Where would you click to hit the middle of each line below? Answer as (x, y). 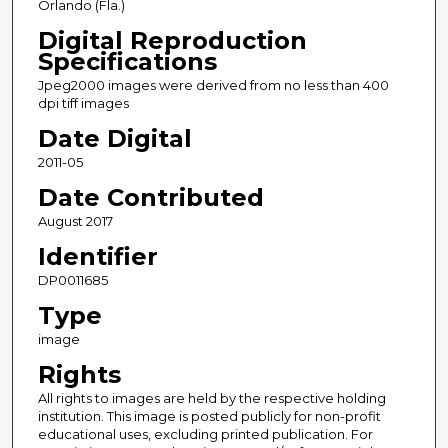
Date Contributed (150, 197)
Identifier (97, 256)
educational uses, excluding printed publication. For (205, 433)
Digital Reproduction (172, 40)
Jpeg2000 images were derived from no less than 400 (213, 84)
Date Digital (114, 138)
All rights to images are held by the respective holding (211, 397)
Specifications (127, 61)
